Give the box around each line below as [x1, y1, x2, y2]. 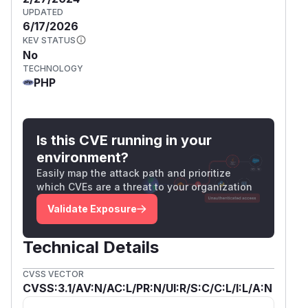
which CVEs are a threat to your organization [36, 180, 252, 192]
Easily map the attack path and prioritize [36, 166, 231, 179]
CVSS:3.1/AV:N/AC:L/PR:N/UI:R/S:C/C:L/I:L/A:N [23, 280, 272, 295]
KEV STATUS [23, 34, 76, 45]
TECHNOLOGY [23, 63, 83, 74]
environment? [36, 148, 129, 166]
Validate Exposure [47, 202, 137, 214]
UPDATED [23, 6, 63, 17]
